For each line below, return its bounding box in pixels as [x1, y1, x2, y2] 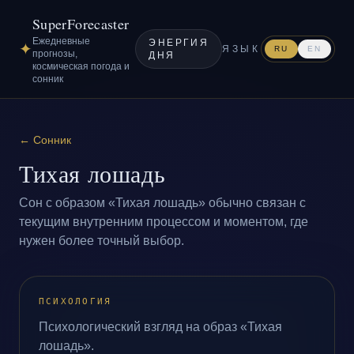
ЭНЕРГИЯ [149, 37, 209, 48]
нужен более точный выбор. [19, 234, 184, 247]
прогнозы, [32, 48, 77, 59]
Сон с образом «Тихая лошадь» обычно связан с [19, 196, 306, 209]
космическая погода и [32, 61, 130, 72]
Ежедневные [32, 36, 90, 47]
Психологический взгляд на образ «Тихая [39, 320, 282, 333]
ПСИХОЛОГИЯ [39, 296, 112, 307]
